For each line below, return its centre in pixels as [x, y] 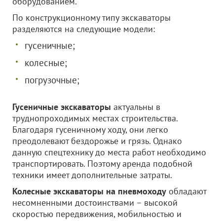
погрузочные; [52, 80]
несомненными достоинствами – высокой [95, 203]
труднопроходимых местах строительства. [95, 118]
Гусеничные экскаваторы [62, 107]
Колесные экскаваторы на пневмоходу [89, 191]
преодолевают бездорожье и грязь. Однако [97, 141]
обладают [186, 191]
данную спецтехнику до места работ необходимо [109, 152]
